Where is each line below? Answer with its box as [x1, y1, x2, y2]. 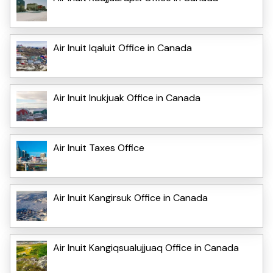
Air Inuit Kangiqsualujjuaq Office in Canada [53, 241, 239, 254]
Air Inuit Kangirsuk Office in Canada [53, 191, 208, 204]
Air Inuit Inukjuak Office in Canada [53, 91, 200, 104]
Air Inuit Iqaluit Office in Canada [53, 41, 192, 54]
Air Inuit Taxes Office [53, 141, 144, 154]
